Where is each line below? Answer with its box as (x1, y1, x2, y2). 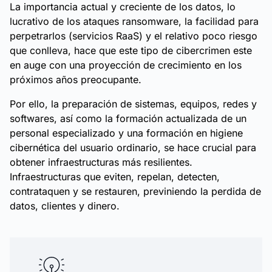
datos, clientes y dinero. (10, 200, 120, 212)
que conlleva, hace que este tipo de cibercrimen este (10, 44, 252, 56)
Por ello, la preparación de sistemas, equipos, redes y (10, 98, 257, 110)
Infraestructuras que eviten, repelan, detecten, (10, 171, 220, 183)
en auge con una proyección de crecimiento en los (10, 59, 242, 71)
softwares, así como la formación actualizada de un (10, 112, 246, 124)
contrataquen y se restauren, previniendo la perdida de (10, 185, 261, 197)
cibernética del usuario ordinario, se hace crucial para (10, 141, 256, 154)
